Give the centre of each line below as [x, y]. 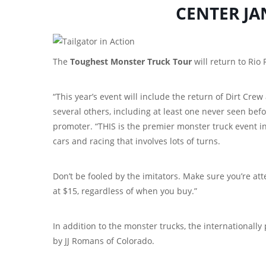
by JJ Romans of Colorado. [104, 240]
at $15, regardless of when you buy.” [125, 191]
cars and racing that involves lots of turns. [137, 141]
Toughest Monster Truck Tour [131, 61]
